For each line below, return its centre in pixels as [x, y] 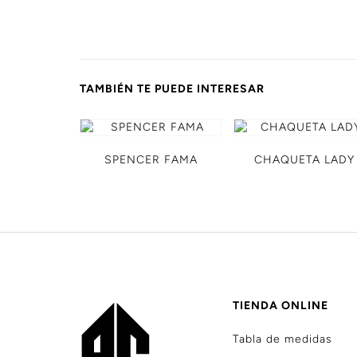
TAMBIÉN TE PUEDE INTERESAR [172, 89]
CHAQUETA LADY [305, 160]
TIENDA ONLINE [281, 306]
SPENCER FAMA [151, 160]
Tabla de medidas [283, 339]
